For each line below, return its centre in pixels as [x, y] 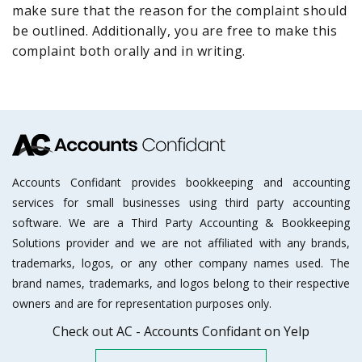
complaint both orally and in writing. [129, 51]
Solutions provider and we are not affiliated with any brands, [181, 243]
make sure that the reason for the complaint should [179, 11]
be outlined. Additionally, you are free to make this [175, 31]
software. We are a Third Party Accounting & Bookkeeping [181, 223]
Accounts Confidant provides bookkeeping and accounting [181, 182]
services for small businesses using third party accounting [181, 202]
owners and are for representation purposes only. [142, 303]
